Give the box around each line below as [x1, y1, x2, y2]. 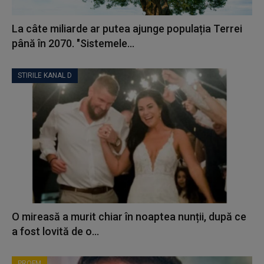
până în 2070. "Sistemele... [12, 37, 134, 50]
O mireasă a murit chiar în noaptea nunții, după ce [12, 210, 246, 223]
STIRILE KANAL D [18, 71, 72, 80]
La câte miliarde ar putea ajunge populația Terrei [12, 22, 242, 35]
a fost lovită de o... [12, 225, 99, 237]
